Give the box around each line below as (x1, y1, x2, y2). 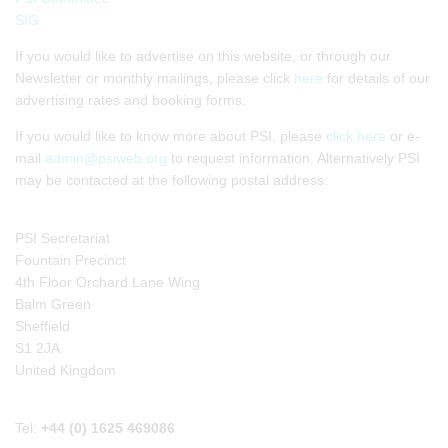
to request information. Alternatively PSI (167, 150, 420, 166)
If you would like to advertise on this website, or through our (15, 48, 391, 64)
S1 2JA (15, 340, 60, 356)
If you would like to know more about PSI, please (15, 128, 326, 144)
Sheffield (15, 318, 70, 334)
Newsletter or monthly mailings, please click (15, 70, 294, 86)
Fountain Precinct (15, 252, 126, 268)
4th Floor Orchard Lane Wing (15, 274, 200, 290)
